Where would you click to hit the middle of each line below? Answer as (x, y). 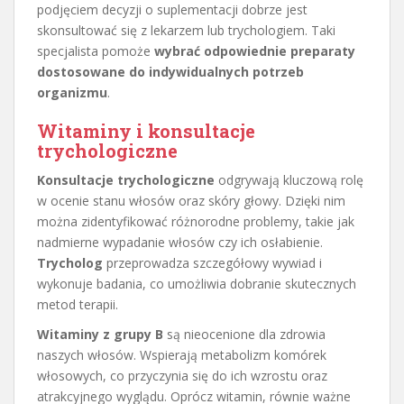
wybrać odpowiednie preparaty (255, 50)
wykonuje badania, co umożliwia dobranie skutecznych (197, 283)
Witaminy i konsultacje (146, 130)
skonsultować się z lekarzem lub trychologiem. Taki (186, 30)
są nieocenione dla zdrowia (244, 334)
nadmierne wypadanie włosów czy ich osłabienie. (180, 242)
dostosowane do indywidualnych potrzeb (170, 71)
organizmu (72, 92)
